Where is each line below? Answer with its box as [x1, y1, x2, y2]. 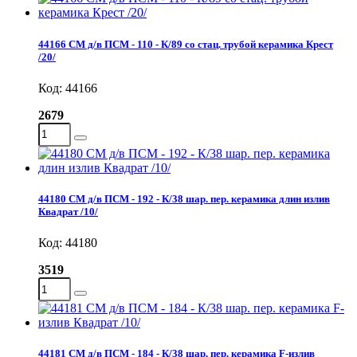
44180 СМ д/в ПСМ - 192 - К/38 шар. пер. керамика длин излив [38, 192, 330, 205]
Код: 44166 [38, 80, 97, 95]
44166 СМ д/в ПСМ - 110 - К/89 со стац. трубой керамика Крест [38, 37, 333, 50]
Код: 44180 [38, 236, 97, 250]
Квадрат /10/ [38, 205, 98, 218]
